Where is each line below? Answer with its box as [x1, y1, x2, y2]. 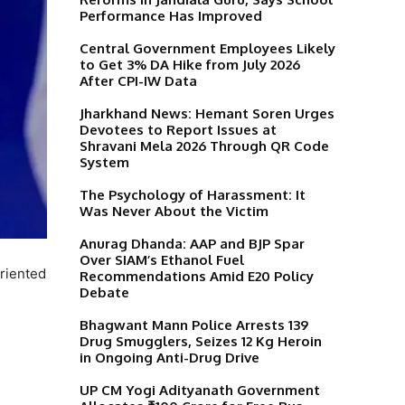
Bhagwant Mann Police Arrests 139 [80, 316, 308, 334]
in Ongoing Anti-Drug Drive [80, 348, 259, 366]
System [80, 153, 129, 171]
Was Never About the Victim [80, 202, 268, 220]
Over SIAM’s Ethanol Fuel [80, 250, 244, 268]
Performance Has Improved [80, 6, 262, 24]
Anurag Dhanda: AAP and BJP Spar [80, 234, 305, 252]
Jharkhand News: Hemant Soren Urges [80, 104, 334, 122]
